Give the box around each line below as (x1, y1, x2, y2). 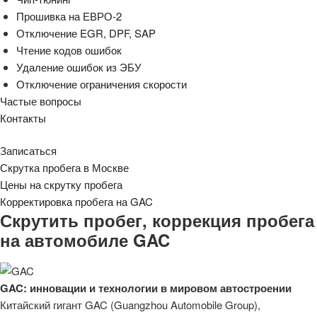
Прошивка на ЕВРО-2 (16, 8, 122, 23)
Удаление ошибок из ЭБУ (16, 59, 142, 74)
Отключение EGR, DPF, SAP (16, 25, 156, 40)
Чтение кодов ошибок (16, 42, 122, 57)
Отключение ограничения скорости (16, 76, 187, 91)
